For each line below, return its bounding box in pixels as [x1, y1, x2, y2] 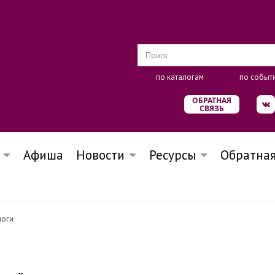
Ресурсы [149, 147, 196, 163]
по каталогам [156, 71, 204, 82]
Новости [76, 147, 125, 163]
